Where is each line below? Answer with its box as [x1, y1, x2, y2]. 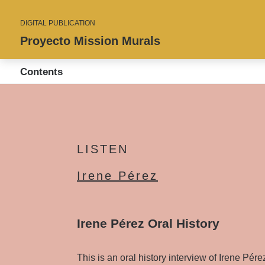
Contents [20, 66, 63, 77]
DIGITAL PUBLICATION [20, 19, 95, 27]
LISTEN [77, 143, 128, 156]
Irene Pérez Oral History [77, 216, 219, 230]
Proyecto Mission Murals [20, 34, 160, 47]
